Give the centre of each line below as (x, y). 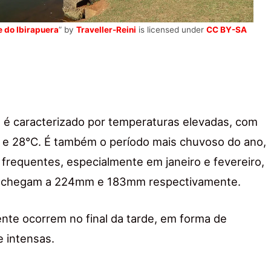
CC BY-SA (227, 30)
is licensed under (171, 30)
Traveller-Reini (106, 30)
